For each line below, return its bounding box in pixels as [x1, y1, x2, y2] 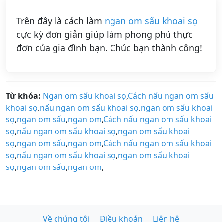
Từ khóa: [6, 90, 41, 102]
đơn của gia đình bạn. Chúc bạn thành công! [16, 42, 202, 54]
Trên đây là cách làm [16, 15, 105, 27]
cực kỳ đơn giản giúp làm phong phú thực [16, 28, 193, 41]
